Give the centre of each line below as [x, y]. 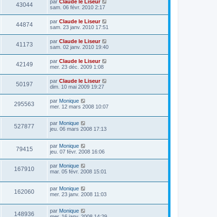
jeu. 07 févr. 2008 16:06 [77, 151]
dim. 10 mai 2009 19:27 [77, 86]
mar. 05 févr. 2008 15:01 [78, 171]
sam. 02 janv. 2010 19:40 [79, 47]
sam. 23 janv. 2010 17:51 [79, 27]
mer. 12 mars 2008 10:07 [79, 106]
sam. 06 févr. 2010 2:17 [77, 7]
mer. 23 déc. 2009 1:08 [77, 67]
